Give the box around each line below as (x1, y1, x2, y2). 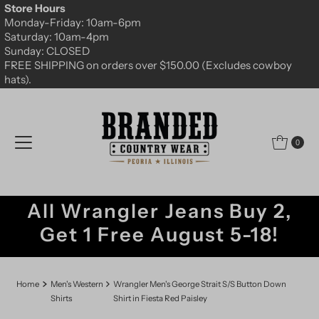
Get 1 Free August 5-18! (40, 222, 279, 246)
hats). (4, 73, 31, 87)
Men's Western (50, 278, 103, 289)
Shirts (50, 293, 72, 303)
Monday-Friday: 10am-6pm (4, 16, 141, 30)
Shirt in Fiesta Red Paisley (113, 293, 208, 303)
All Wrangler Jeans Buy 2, (26, 199, 292, 223)
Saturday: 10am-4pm (4, 30, 109, 44)
